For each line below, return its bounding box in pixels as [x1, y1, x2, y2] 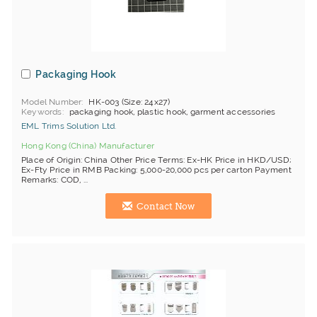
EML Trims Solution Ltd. [21, 121, 117, 131]
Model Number [21, 97, 82, 107]
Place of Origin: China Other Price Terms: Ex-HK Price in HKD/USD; [21, 155, 292, 165]
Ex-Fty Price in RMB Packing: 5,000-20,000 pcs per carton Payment [21, 165, 292, 175]
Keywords [21, 107, 62, 117]
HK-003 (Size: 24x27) [88, 97, 171, 107]
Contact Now [134, 201, 195, 212]
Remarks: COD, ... [21, 175, 88, 185]
